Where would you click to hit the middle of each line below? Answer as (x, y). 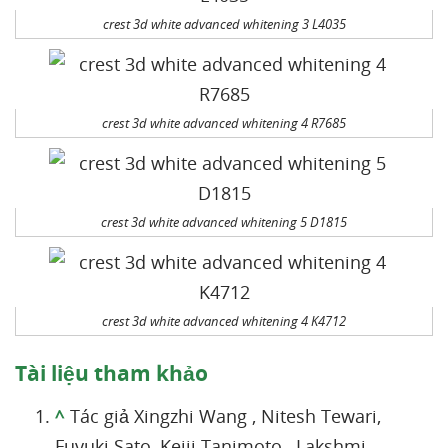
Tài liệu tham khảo (111, 373)
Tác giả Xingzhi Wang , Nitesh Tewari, (225, 416)
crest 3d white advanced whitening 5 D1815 (224, 222)
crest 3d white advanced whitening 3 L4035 (224, 24)
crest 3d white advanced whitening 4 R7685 (224, 123)
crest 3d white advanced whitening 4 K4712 (224, 321)
